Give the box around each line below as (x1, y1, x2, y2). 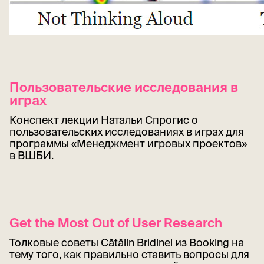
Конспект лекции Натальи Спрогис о (9, 114, 198, 127)
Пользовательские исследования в (9, 80, 238, 95)
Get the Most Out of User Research (9, 214, 222, 230)
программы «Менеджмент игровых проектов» (9, 137, 247, 150)
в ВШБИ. (9, 149, 54, 162)
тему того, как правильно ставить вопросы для (9, 247, 249, 260)
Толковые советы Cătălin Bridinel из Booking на (9, 236, 244, 249)
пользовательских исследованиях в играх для (9, 126, 244, 138)
